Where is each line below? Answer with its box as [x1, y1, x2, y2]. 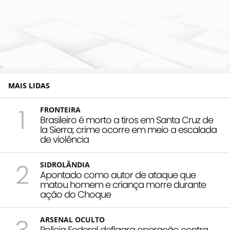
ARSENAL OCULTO [40, 215, 105, 225]
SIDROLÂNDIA [40, 160, 90, 170]
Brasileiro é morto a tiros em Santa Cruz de [40, 113, 213, 127]
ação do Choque [40, 188, 111, 201]
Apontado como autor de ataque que [40, 168, 196, 182]
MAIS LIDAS [8, 81, 50, 91]
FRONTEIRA [40, 105, 81, 115]
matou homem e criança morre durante [40, 178, 206, 191]
